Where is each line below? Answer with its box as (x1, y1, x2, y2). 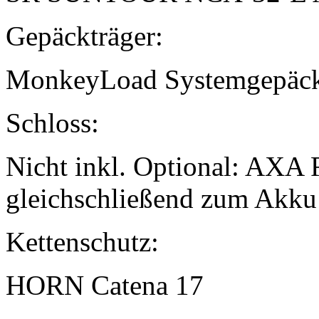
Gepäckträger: (6, 21, 163, 52)
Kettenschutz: (6, 226, 159, 258)
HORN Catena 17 (6, 270, 204, 301)
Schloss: (6, 108, 99, 139)
